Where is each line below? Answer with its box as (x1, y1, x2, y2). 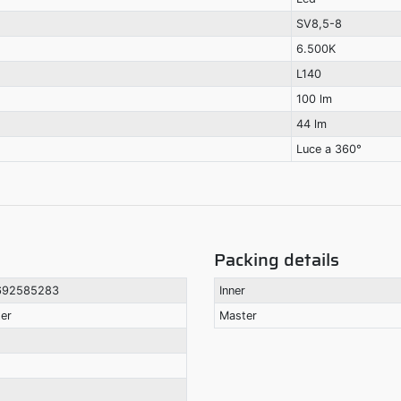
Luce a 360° (295, 142, 362, 157)
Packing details (214, 245, 339, 275)
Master (218, 309, 257, 323)
